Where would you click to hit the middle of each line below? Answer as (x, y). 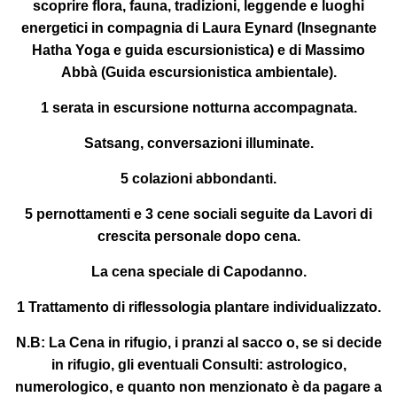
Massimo (335, 50)
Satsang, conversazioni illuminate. (198, 143)
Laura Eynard (249, 27)
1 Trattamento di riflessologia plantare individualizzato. (198, 307)
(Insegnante (336, 27)
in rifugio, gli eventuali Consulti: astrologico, (198, 364)
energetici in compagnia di (111, 27)
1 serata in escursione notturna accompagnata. (198, 107)
